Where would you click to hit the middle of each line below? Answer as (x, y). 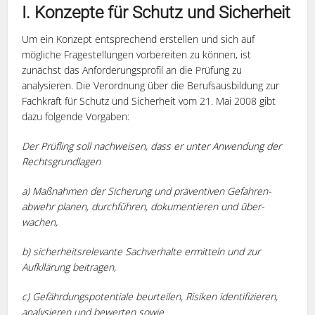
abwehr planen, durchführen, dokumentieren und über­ (143, 206)
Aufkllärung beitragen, (69, 266)
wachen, (40, 221)
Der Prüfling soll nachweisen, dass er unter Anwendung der (152, 146)
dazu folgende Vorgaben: (76, 116)
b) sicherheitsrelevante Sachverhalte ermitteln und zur (141, 251)
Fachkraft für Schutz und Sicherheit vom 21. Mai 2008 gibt (149, 101)
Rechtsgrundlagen (62, 161)
